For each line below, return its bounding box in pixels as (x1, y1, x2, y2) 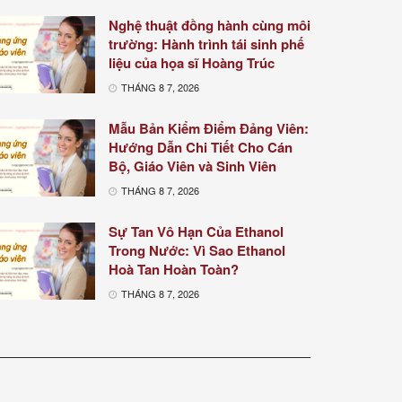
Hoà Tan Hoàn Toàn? (109, 259, 239, 280)
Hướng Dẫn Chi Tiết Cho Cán (109, 137, 293, 158)
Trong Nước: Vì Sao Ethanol (109, 240, 285, 261)
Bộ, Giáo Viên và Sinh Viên (109, 156, 276, 177)
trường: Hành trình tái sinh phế (109, 34, 304, 55)
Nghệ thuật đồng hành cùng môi (109, 15, 310, 36)
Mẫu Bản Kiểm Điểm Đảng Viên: (109, 118, 309, 139)
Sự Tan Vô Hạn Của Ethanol (109, 222, 284, 242)
